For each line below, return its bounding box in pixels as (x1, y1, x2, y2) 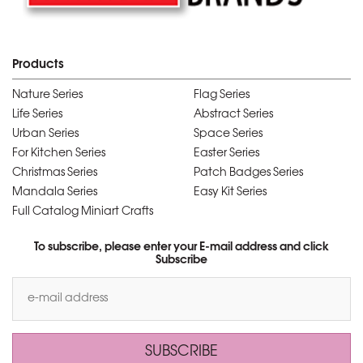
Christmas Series (12, 168, 97, 179)
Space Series (194, 129, 263, 140)
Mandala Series (12, 187, 97, 199)
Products (12, 59, 64, 71)
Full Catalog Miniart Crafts (12, 207, 153, 218)
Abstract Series (194, 109, 273, 121)
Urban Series (12, 129, 79, 140)
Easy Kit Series (194, 187, 267, 199)
